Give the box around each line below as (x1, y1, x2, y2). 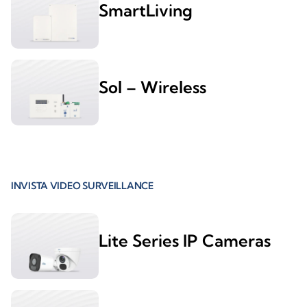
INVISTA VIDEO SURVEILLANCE (11, 180, 153, 193)
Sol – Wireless (99, 77, 206, 98)
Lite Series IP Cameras (99, 230, 271, 251)
